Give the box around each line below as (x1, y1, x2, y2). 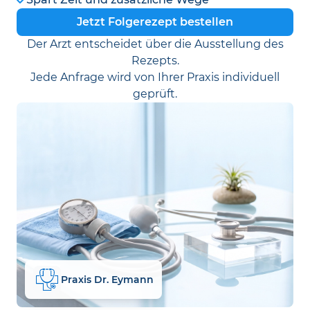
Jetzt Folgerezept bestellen (77, 15, 233, 28)
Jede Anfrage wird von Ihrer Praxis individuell (30, 71, 280, 84)
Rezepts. (131, 54, 179, 67)
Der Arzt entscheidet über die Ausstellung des (26, 37, 284, 51)
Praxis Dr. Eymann (61, 273, 154, 286)
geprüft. (133, 87, 177, 100)
